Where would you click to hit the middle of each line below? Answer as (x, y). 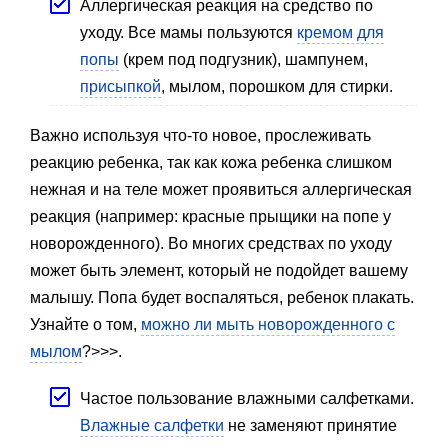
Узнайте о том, (85, 324)
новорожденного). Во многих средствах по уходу (211, 243)
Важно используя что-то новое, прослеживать (200, 135)
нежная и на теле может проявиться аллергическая (221, 189)
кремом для (340, 32)
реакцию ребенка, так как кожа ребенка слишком (211, 162)
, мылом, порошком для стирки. (277, 86)
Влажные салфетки (152, 425)
